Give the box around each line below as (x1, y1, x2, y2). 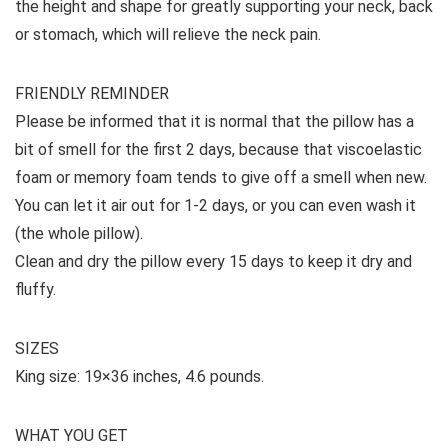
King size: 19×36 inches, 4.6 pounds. (15, 366, 264, 386)
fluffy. (15, 279, 56, 299)
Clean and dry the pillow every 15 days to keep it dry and (15, 251, 412, 271)
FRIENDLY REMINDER (15, 83, 169, 103)
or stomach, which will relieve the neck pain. (15, 24, 321, 44)
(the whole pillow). (15, 223, 143, 243)
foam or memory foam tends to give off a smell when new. (15, 167, 427, 187)
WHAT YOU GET (15, 425, 128, 445)
